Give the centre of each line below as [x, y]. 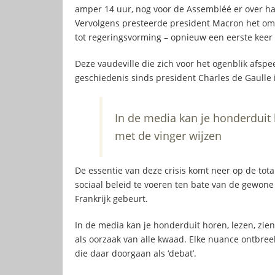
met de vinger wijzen [168, 135]
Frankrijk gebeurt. [113, 198]
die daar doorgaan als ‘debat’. [136, 253]
